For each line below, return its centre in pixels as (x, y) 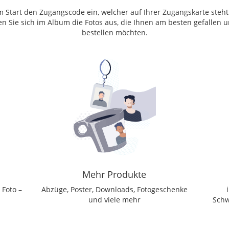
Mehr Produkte (114, 175)
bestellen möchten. (114, 33)
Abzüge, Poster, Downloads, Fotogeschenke (114, 190)
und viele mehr (114, 200)
